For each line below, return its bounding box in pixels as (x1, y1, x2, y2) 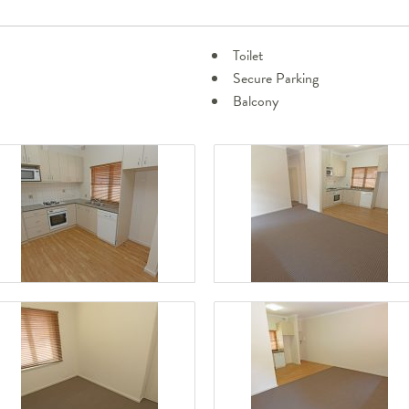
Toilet (233, 45, 263, 68)
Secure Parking (233, 68, 319, 90)
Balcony (233, 90, 278, 113)
